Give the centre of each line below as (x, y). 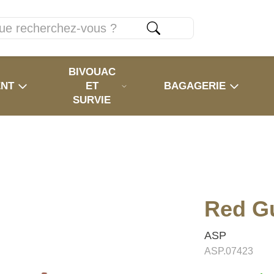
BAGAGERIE (195, 86)
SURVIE (92, 100)
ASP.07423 (229, 251)
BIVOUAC (92, 72)
